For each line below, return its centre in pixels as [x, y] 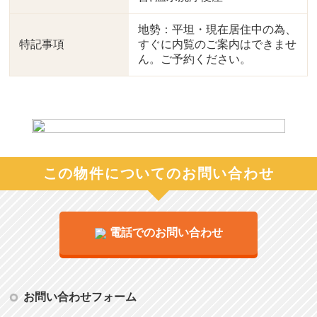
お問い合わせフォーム [80, 297]
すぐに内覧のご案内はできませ [218, 44]
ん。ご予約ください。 [195, 59]
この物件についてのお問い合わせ [158, 173]
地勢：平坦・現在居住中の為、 [218, 29]
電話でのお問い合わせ [166, 232]
